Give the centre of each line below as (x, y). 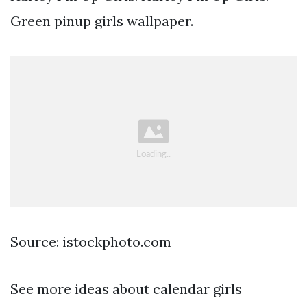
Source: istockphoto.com (91, 242)
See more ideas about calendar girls (126, 289)
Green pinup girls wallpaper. (102, 21)
